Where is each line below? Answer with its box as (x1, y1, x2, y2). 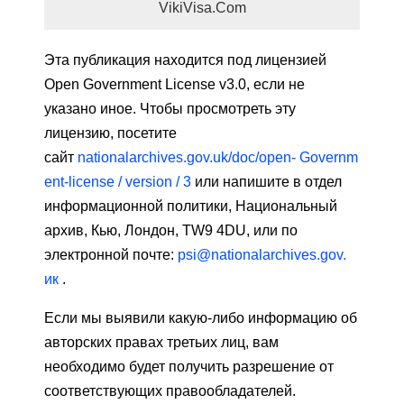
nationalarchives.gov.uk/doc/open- (78, 150, 299, 166)
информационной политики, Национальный (44, 198, 337, 215)
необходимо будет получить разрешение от (44, 359, 334, 375)
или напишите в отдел (191, 174, 342, 190)
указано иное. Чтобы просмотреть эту (44, 101, 296, 117)
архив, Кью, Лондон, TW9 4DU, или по (44, 223, 298, 239)
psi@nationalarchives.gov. (178, 247, 346, 263)
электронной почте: (44, 247, 178, 263)
